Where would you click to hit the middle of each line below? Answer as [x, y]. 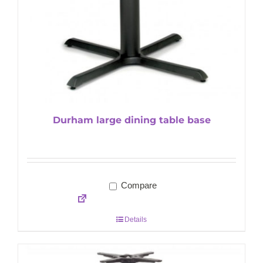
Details [136, 220]
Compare [137, 186]
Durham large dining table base [131, 120]
